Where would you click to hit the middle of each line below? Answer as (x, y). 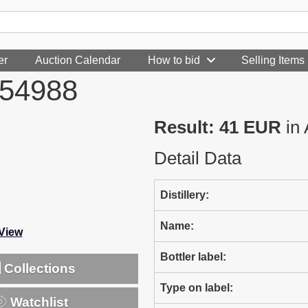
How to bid (174, 60)
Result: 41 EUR (218, 127)
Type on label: (197, 288)
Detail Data (198, 158)
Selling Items (273, 60)
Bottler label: (193, 257)
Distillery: (185, 195)
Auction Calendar (78, 60)
